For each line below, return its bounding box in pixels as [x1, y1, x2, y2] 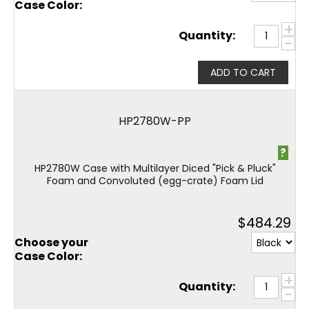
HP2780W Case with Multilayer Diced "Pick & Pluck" [34, 161, 276, 175]
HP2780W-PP [119, 113, 191, 129]
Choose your [14, 234, 88, 250]
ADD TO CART [210, 65, 276, 79]
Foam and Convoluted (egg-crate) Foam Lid [46, 174, 263, 188]
